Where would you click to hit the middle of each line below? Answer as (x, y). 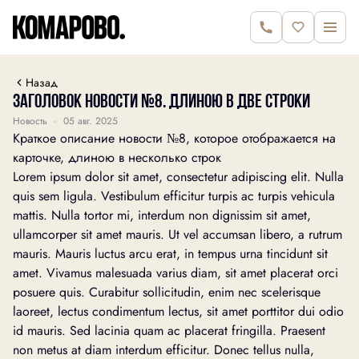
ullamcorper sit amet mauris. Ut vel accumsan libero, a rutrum (177, 234)
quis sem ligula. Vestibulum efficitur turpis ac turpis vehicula (174, 196)
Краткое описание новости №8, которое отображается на (174, 138)
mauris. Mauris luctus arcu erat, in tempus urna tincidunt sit (170, 254)
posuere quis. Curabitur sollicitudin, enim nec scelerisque (167, 292)
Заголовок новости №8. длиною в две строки (161, 103)
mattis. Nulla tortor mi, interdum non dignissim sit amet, (162, 215)
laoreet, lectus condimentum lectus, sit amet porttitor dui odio (178, 311)
